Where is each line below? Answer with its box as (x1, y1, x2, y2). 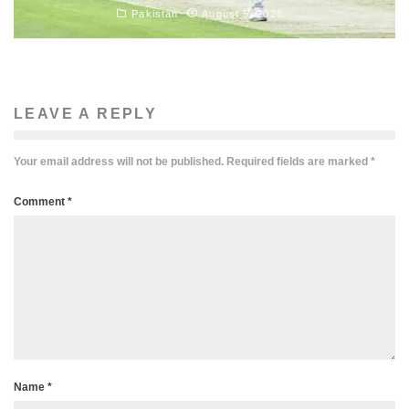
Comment (14, 194, 68, 208)
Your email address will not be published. (14, 154, 224, 168)
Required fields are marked (226, 154, 371, 168)
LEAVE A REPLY (14, 105, 158, 121)
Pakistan (131, 7, 179, 19)
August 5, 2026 (202, 7, 283, 19)
